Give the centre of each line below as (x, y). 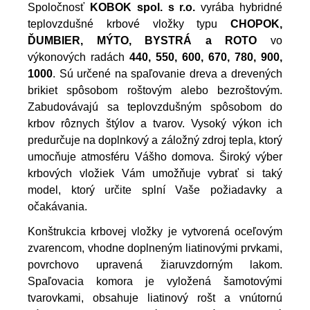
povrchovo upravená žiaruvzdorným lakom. (155, 264)
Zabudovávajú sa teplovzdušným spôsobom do (155, 107)
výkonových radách (79, 57)
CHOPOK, (256, 24)
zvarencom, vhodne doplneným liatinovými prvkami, (155, 248)
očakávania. (57, 206)
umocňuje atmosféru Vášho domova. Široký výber (155, 156)
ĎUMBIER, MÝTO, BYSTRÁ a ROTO (143, 40)
